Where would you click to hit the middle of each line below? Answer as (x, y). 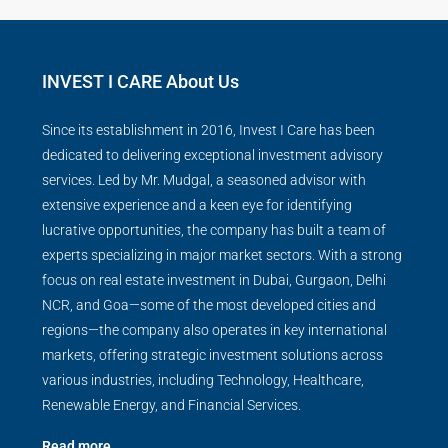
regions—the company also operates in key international (214, 330)
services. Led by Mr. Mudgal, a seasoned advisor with (204, 180)
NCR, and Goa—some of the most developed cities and (209, 305)
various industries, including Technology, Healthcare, (203, 380)
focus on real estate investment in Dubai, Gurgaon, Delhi (214, 280)
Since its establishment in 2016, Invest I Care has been (208, 130)
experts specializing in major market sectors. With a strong (222, 255)
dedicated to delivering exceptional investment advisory (212, 155)
